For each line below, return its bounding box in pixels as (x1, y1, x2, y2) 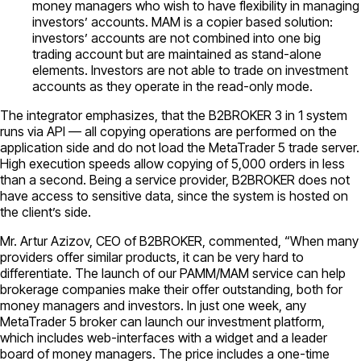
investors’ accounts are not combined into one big (32, 29, 321, 46)
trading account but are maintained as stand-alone (32, 45, 322, 62)
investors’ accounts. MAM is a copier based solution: (32, 13, 333, 30)
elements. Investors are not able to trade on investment (32, 61, 348, 78)
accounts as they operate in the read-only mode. (32, 77, 313, 94)
